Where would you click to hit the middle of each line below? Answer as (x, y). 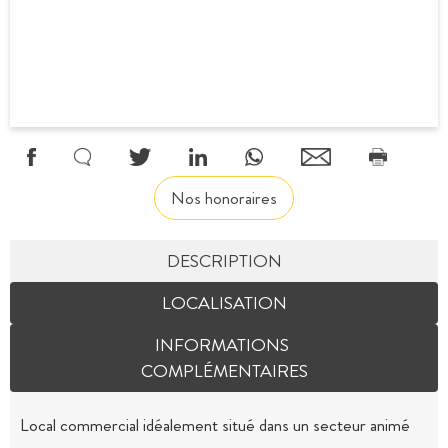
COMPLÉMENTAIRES (224, 371)
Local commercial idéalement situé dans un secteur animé (215, 425)
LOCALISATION (224, 303)
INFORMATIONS (224, 345)
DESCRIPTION (224, 261)
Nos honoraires (224, 198)
